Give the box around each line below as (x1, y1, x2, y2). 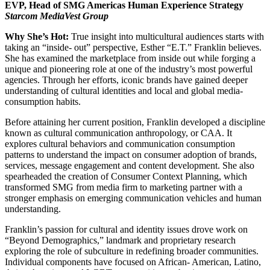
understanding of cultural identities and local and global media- (5, 85, 243, 96)
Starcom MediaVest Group (5, 10, 108, 21)
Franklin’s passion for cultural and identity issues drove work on (5, 224, 248, 234)
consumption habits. (5, 96, 81, 107)
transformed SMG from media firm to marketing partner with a (5, 181, 242, 192)
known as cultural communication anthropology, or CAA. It (5, 127, 232, 138)
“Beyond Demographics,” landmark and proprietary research (5, 234, 236, 245)
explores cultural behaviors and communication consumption (5, 138, 235, 149)
